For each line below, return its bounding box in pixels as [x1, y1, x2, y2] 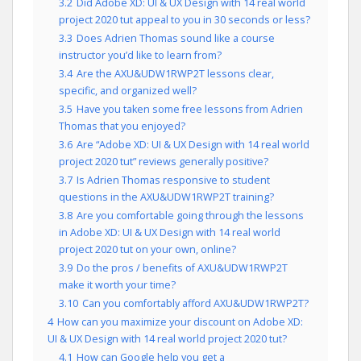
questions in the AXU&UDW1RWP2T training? [59, 190, 274, 204]
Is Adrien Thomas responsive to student [77, 173, 270, 187]
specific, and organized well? [59, 84, 197, 98]
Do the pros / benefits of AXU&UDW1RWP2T [77, 261, 288, 275]
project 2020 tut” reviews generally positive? [59, 155, 268, 168]
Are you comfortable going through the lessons [77, 209, 304, 222]
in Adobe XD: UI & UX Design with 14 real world [59, 226, 280, 239]
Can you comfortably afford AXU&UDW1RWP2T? [82, 297, 309, 310]
